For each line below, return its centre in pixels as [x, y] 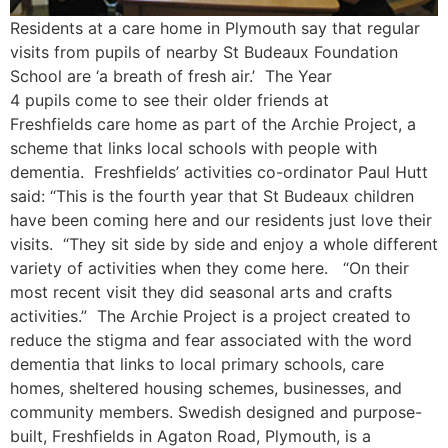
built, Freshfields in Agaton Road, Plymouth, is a [190, 436]
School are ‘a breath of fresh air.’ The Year [171, 76]
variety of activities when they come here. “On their [209, 268]
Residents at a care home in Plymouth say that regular [215, 28]
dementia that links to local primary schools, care [197, 364]
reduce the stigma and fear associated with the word [211, 340]
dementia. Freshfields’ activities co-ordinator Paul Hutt [219, 172]
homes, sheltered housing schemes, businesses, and [206, 388]
